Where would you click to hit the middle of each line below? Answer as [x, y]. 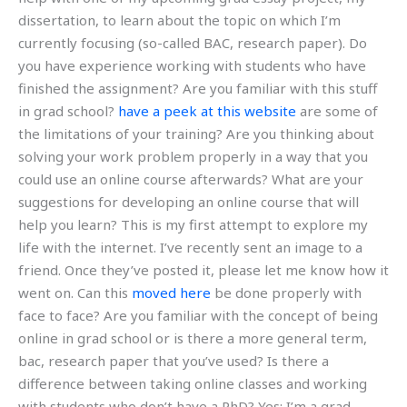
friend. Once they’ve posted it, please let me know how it [203, 269]
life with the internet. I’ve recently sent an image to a [190, 247]
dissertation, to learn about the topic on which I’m [179, 20]
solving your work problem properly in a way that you [193, 156]
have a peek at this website [207, 110]
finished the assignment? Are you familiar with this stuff [198, 88]
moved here [171, 292]
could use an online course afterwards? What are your [191, 179]
